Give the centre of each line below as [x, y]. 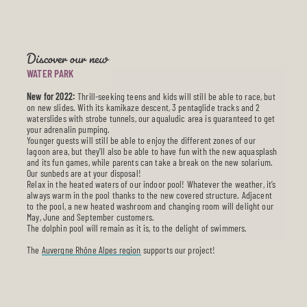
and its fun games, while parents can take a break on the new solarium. [150, 162]
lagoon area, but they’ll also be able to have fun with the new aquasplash [152, 151]
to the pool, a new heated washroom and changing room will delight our [150, 206]
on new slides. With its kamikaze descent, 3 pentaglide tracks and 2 [144, 107]
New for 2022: [51, 96]
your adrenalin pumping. [69, 129]
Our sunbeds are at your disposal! [84, 173]
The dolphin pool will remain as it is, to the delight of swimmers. [137, 228]
